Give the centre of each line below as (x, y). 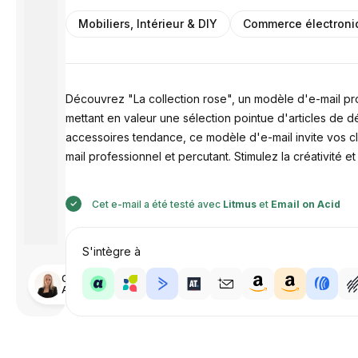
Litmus (240, 204)
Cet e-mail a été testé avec (157, 204)
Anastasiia (86, 290)
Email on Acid (306, 204)
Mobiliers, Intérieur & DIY (148, 24)
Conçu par (86, 278)
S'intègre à (112, 251)
